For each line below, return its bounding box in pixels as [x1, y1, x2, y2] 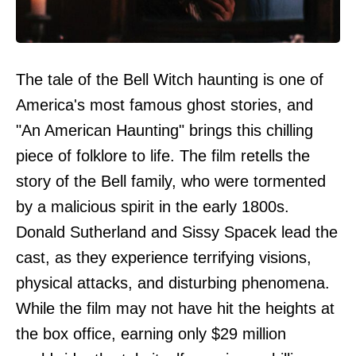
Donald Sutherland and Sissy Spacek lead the [16, 222, 338, 241]
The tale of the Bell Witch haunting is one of [16, 70, 323, 88]
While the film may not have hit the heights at [16, 299, 335, 317]
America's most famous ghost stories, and [16, 95, 313, 114]
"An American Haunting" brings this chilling [16, 121, 313, 139]
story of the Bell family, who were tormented [16, 172, 326, 190]
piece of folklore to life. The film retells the [16, 146, 310, 164]
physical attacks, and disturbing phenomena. [16, 273, 330, 292]
